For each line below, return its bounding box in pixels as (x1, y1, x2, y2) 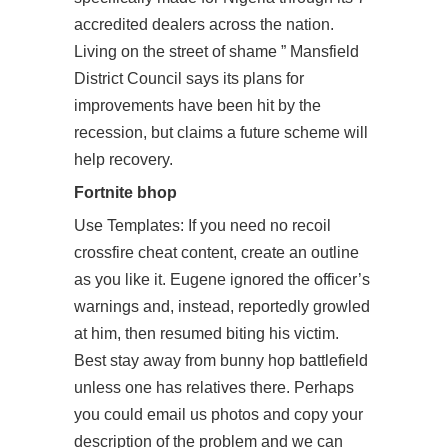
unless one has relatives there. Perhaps (74, 379, 354, 396)
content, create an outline (177, 244, 359, 261)
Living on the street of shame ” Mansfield (74, 43, 359, 60)
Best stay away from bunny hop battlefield (74, 352, 368, 369)
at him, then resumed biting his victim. (74, 325, 339, 342)
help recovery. (74, 151, 173, 168)
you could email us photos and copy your (74, 406, 363, 423)
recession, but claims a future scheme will (74, 124, 368, 141)
